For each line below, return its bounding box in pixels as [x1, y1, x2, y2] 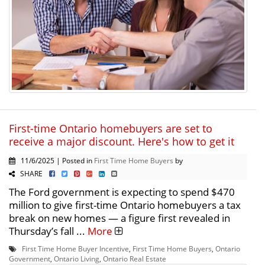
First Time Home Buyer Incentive [22, 243, 129, 253]
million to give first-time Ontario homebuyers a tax [9, 198, 241, 212]
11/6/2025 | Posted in [15, 155, 94, 165]
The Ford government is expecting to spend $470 [9, 185, 235, 199]
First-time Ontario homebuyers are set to [9, 121, 212, 135]
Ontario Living [54, 253, 99, 263]
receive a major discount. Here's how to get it [9, 134, 234, 148]
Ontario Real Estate [103, 253, 166, 263]
